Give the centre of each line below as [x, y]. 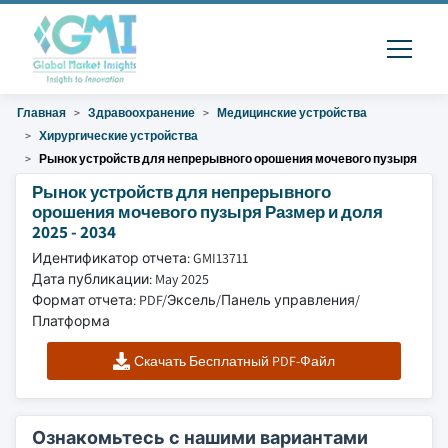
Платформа [71, 321]
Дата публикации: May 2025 [120, 279]
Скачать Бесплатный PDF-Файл [235, 361]
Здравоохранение [141, 112]
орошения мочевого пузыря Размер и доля [207, 211]
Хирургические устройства [118, 135]
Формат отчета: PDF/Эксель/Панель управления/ [196, 300]
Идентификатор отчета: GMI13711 [140, 258]
